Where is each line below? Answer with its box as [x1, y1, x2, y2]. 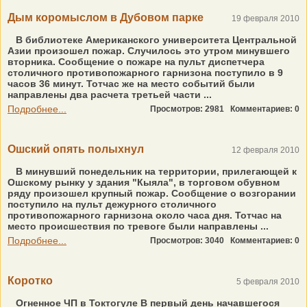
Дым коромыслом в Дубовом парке [8, 12, 204, 23]
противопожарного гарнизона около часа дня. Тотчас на [8, 210, 282, 221]
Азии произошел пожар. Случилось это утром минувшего [8, 45, 290, 56]
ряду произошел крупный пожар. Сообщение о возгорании [8, 188, 296, 199]
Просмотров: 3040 [150, 236, 230, 245]
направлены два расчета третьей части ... [8, 89, 212, 100]
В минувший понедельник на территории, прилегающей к [16, 166, 297, 177]
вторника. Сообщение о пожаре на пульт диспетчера [8, 56, 265, 67]
